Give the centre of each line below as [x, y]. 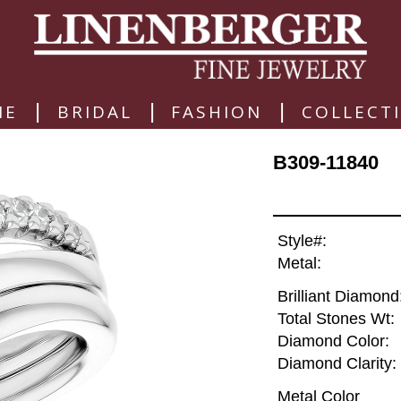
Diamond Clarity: [337, 364]
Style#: [302, 241]
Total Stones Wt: [336, 319]
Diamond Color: [333, 341]
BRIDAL [94, 111]
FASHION [217, 111]
